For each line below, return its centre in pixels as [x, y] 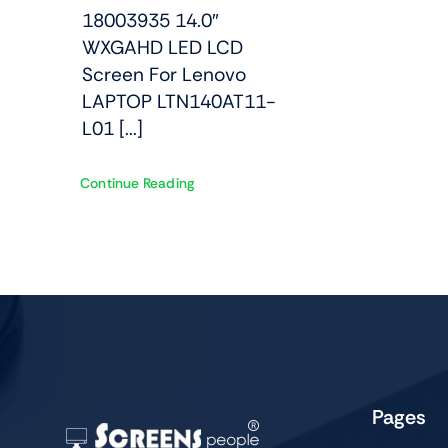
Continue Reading [137, 182]
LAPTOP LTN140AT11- [178, 101]
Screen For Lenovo [163, 74]
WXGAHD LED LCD [162, 47]
